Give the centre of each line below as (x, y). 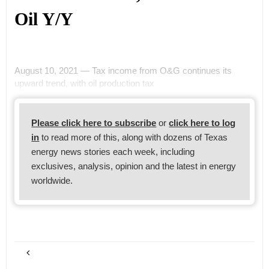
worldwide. (52, 180)
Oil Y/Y (44, 20)
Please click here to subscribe (94, 122)
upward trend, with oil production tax (84, 83)
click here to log (202, 122)
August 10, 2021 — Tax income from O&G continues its (123, 70)
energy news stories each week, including (113, 151)
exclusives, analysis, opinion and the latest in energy (134, 166)
